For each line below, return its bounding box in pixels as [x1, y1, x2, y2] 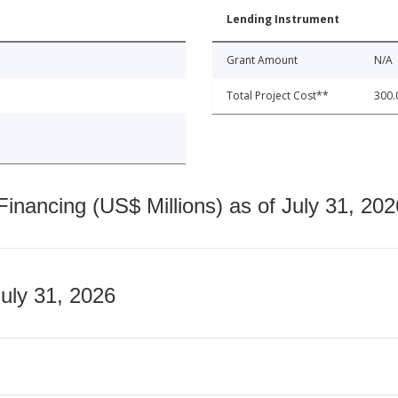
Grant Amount [227, 52, 298, 68]
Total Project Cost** [227, 88, 329, 104]
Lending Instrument [227, 12, 339, 28]
